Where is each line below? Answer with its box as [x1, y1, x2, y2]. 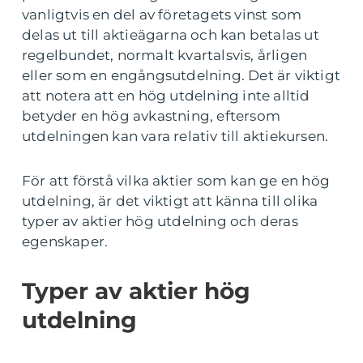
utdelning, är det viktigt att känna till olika [22, 193, 318, 210]
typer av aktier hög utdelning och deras [22, 213, 298, 230]
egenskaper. [22, 233, 109, 250]
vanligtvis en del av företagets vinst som [22, 6, 302, 23]
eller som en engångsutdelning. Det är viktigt [22, 67, 341, 84]
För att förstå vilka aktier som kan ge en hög [22, 173, 331, 190]
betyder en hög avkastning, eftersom [22, 108, 281, 125]
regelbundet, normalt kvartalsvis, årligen [22, 47, 308, 64]
